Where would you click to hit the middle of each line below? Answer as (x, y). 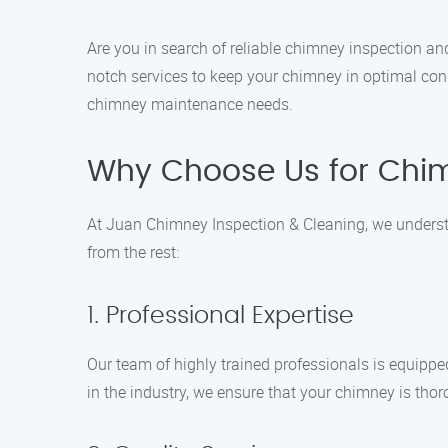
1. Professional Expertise (220, 316)
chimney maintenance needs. (190, 104)
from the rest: (133, 252)
